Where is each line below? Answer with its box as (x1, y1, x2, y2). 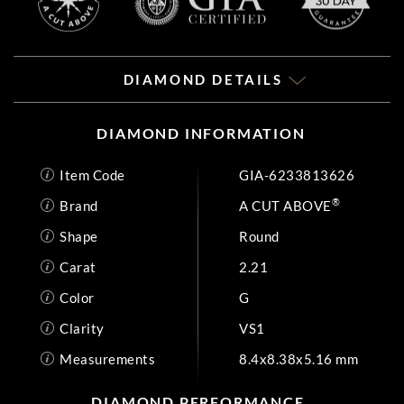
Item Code (60, 166, 125, 183)
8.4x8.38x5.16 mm (239, 350, 358, 367)
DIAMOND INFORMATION (96, 124, 306, 142)
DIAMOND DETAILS (123, 71, 289, 87)
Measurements (60, 350, 155, 367)
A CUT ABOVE (239, 197, 332, 214)
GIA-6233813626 (239, 166, 354, 183)
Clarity (60, 319, 105, 336)
